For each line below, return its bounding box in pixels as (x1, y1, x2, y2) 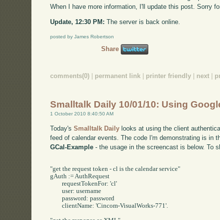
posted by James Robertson (50, 34, 114, 40)
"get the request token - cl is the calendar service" (50, 165, 181, 172)
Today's (50, 125, 74, 133)
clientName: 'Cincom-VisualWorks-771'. (50, 202, 62, 209)
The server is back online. (105, 18, 181, 26)
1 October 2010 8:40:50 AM (50, 111, 114, 117)
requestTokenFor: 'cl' (50, 180, 62, 187)
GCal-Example (50, 143, 94, 151)
